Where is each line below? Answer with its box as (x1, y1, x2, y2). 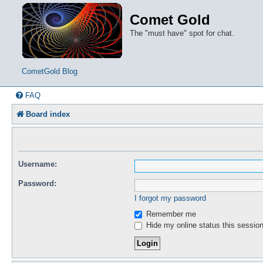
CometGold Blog (22, 67, 77, 76)
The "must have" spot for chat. (130, 29, 234, 38)
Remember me (144, 209, 196, 218)
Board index (26, 110, 70, 119)
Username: (18, 159, 57, 168)
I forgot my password (134, 193, 206, 203)
